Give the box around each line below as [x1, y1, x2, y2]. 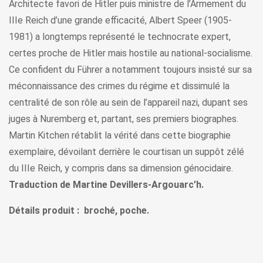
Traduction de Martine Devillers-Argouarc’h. [9, 179, 204, 191]
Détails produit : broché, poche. [9, 205, 149, 217]
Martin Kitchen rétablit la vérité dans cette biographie [9, 130, 231, 141]
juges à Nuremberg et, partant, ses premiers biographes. [9, 113, 238, 125]
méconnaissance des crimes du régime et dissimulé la [9, 80, 230, 92]
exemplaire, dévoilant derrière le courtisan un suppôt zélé [9, 146, 244, 158]
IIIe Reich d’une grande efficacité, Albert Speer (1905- [9, 15, 232, 26]
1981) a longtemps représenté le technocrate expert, [9, 31, 231, 43]
